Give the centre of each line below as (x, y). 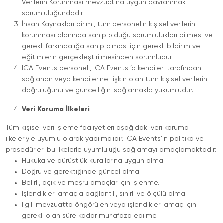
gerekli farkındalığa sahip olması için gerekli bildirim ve (111, 46)
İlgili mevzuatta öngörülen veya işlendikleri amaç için (109, 205)
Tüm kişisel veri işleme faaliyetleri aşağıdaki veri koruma (97, 128)
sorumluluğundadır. (53, 13)
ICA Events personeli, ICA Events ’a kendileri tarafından (111, 68)
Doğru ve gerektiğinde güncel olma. (81, 172)
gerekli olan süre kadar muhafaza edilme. (90, 216)
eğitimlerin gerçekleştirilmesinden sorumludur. (97, 57)
